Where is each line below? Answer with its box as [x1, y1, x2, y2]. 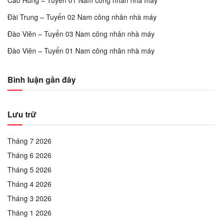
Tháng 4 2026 [7, 179, 52, 189]
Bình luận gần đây [7, 74, 76, 85]
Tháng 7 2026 [7, 136, 52, 146]
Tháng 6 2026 [7, 150, 52, 160]
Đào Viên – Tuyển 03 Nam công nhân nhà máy [7, 29, 155, 39]
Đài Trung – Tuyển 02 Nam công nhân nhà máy [7, 12, 157, 22]
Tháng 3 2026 [7, 193, 52, 203]
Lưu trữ [7, 109, 37, 120]
